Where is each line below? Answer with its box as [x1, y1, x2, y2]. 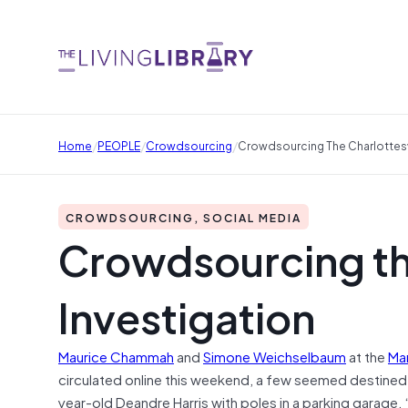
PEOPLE [97, 135, 140, 154]
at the [346, 344, 388, 367]
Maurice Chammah [58, 344, 174, 367]
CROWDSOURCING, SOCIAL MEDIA [66, 208, 301, 226]
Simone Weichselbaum [203, 344, 346, 367]
